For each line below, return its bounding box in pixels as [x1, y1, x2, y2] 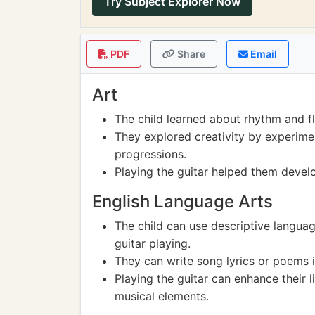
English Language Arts [92, 191, 273, 212]
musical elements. [115, 289, 209, 303]
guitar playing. [115, 236, 191, 250]
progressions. [115, 147, 186, 161]
